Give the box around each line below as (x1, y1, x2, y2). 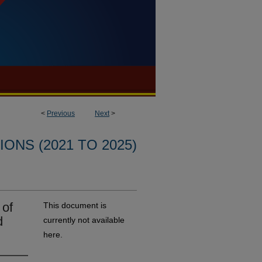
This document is (43, 201, 106, 210)
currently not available (43, 215, 125, 225)
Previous (47, 109, 75, 118)
